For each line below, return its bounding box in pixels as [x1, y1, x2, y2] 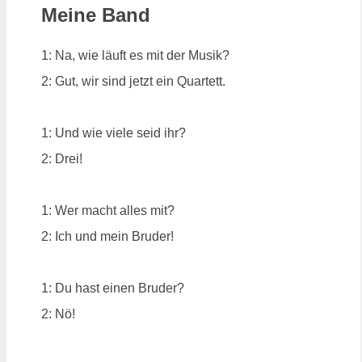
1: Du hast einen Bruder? [41, 280, 184, 295]
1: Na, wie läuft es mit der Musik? [41, 48, 229, 62]
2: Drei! [41, 151, 82, 166]
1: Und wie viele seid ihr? [41, 125, 186, 140]
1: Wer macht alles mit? [41, 203, 175, 217]
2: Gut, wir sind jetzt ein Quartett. [41, 74, 225, 88]
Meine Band [41, 3, 150, 26]
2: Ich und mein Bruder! [41, 229, 174, 243]
